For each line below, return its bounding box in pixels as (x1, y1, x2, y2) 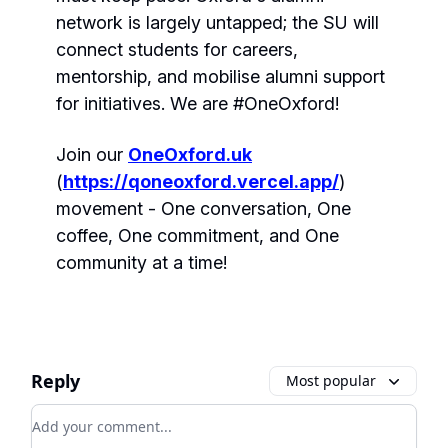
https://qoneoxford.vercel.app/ (63, 171, 339, 192)
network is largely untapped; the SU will (56, 12, 379, 33)
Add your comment (31, 405, 177, 427)
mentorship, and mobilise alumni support (56, 66, 385, 87)
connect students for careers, (56, 39, 298, 60)
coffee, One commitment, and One (56, 225, 339, 246)
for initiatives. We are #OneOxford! (56, 93, 339, 114)
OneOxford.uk (128, 144, 252, 165)
